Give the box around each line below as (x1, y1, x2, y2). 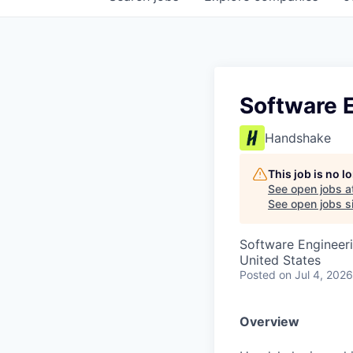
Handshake (265, 130, 331, 146)
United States (240, 252, 321, 268)
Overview (240, 314, 299, 329)
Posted (240, 268, 276, 281)
